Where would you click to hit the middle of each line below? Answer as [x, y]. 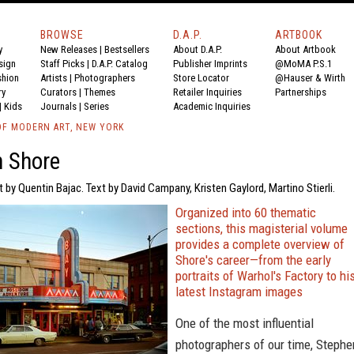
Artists [54, 78]
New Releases [69, 49]
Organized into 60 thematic [246, 213]
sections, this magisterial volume [262, 228]
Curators [58, 92]
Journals [58, 106]
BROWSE [62, 35]
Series [96, 106]
